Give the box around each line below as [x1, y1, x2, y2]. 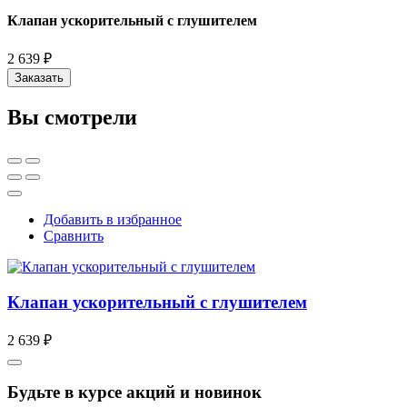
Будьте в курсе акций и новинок [7, 382, 262, 402]
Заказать [15, 71, 64, 85]
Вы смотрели [7, 105, 137, 130]
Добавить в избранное [44, 212, 182, 228]
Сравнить [44, 228, 104, 244]
